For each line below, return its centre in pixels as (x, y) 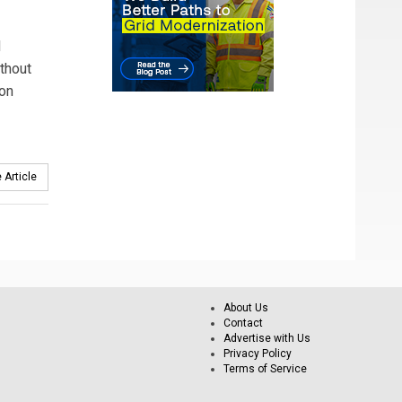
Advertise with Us (267, 338)
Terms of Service (265, 369)
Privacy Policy (258, 354)
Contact (243, 323)
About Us (246, 308)
